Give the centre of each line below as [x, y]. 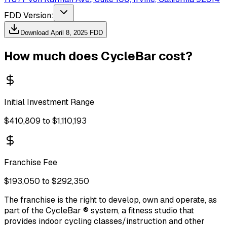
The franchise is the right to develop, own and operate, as [110, 200]
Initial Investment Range [49, 102]
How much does [52, 56]
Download [35, 32]
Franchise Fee [31, 162]
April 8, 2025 [69, 32]
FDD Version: [29, 15]
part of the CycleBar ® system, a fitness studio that [99, 210]
